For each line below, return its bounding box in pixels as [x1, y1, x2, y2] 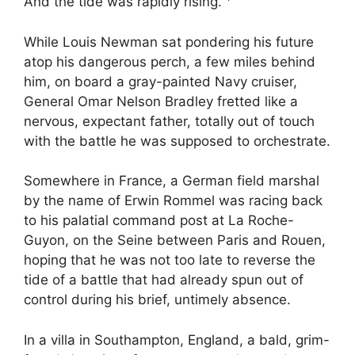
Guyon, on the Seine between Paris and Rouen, [24, 232, 326, 249]
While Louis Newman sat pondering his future [24, 33, 314, 50]
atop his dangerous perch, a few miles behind [24, 53, 315, 70]
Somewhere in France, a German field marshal [24, 173, 319, 189]
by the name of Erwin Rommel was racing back [24, 193, 323, 209]
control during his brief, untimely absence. [24, 292, 291, 308]
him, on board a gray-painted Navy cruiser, [24, 73, 297, 90]
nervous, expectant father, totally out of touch [24, 113, 315, 129]
